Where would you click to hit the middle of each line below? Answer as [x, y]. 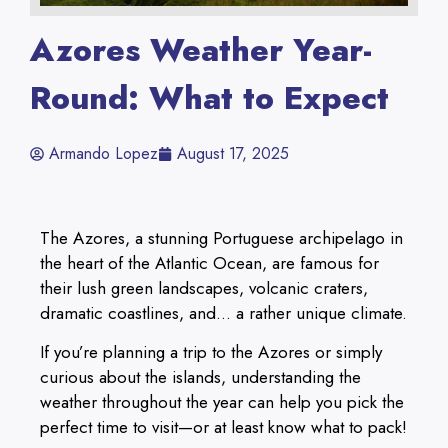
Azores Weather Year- [201, 49]
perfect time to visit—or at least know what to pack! [223, 427]
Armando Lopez [103, 153]
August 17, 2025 [233, 153]
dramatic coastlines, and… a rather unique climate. [223, 312]
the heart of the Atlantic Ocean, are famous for [209, 262]
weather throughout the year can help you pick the [222, 402]
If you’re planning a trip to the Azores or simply [211, 352]
